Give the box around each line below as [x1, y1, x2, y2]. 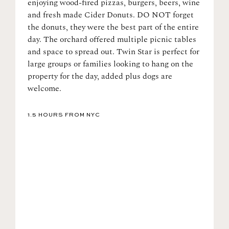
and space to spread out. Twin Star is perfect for [28, 45, 199, 58]
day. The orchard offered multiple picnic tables [28, 33, 196, 45]
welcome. [28, 82, 61, 95]
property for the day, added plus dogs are [28, 70, 172, 82]
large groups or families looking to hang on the [28, 58, 193, 70]
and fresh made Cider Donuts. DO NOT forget [28, 9, 194, 21]
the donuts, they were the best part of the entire [28, 21, 199, 33]
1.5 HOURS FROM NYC [28, 112, 100, 118]
